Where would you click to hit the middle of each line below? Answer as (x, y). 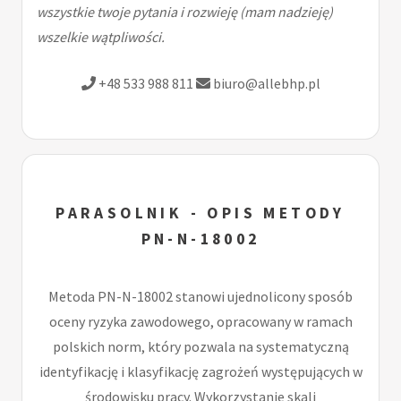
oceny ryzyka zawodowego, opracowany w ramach (200, 322)
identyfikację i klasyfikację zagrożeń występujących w (200, 372)
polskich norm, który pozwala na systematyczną (200, 347)
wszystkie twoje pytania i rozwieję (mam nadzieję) (185, 12)
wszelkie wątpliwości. (101, 37)
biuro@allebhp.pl (265, 84)
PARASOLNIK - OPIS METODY (200, 213)
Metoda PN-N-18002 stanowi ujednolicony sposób (200, 297)
